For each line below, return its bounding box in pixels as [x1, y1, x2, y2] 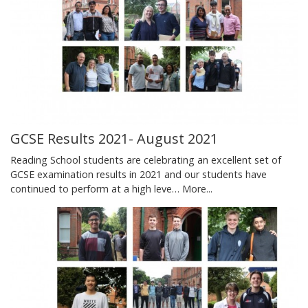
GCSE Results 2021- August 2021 [10, 129, 218, 148]
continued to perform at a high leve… [10, 182, 182, 196]
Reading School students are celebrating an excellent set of [10, 153, 281, 167]
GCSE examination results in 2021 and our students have [10, 168, 267, 181]
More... [182, 182, 212, 196]
